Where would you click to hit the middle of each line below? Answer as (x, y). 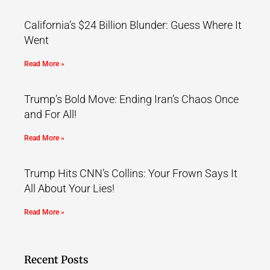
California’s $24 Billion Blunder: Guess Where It (133, 25)
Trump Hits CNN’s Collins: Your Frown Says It (131, 173)
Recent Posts (56, 259)
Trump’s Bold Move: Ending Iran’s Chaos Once (131, 99)
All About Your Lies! (69, 188)
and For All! (50, 114)
